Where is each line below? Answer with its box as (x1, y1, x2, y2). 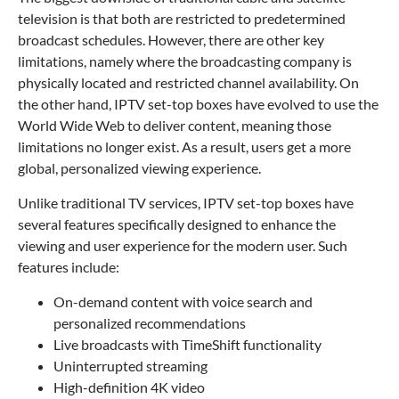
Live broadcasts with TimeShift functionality (53, 335, 322, 353)
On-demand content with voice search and (53, 292, 313, 310)
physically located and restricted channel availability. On (18, 73, 359, 91)
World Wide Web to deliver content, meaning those (18, 116, 331, 134)
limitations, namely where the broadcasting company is (18, 52, 352, 69)
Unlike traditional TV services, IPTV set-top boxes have (18, 193, 354, 211)
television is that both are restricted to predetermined (18, 9, 346, 27)
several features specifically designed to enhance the (18, 215, 336, 232)
